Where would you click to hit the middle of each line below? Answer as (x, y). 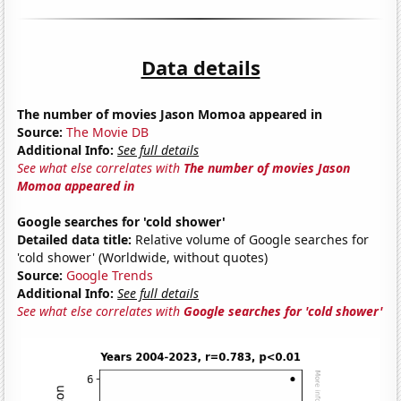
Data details (200, 67)
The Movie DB (108, 132)
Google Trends (110, 275)
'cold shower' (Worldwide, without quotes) (143, 257)
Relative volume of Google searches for (251, 239)
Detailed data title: (75, 239)
